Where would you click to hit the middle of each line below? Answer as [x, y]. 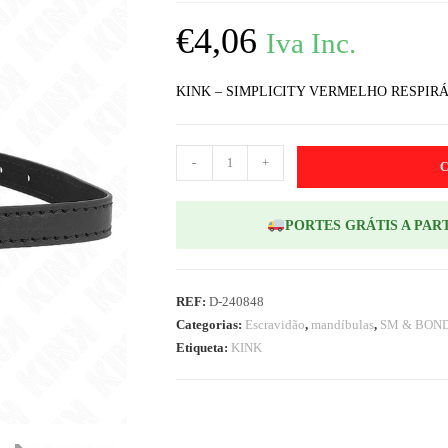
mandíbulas [342, 324]
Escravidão [274, 324]
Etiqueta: [203, 347]
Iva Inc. [310, 43]
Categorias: [210, 324]
